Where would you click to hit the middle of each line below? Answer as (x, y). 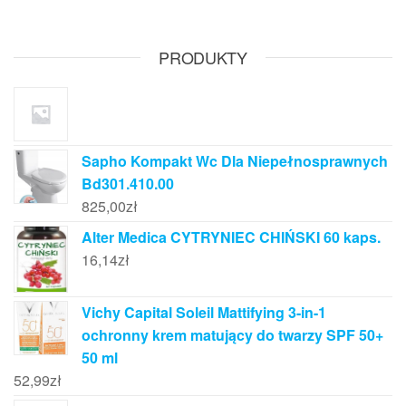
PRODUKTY (203, 57)
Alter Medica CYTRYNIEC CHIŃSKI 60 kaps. (231, 237)
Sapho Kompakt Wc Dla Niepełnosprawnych (235, 160)
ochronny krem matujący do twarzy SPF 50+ (232, 335)
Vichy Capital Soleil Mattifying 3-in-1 (204, 313)
